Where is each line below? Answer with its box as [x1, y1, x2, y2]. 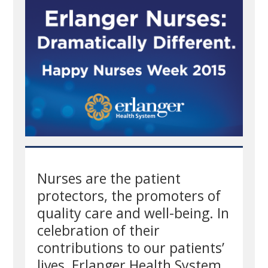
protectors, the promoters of [37, 185, 221, 205]
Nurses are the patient [37, 168, 181, 188]
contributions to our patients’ [37, 237, 225, 257]
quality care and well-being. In [37, 203, 230, 223]
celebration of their [37, 220, 160, 240]
